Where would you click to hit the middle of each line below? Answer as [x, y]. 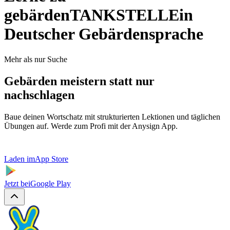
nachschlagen [39, 95]
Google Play [51, 183]
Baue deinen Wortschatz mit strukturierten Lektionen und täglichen [112, 117]
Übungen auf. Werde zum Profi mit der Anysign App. [91, 126]
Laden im [20, 159]
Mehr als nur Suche [36, 59]
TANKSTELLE [124, 15]
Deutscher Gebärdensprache [104, 34]
